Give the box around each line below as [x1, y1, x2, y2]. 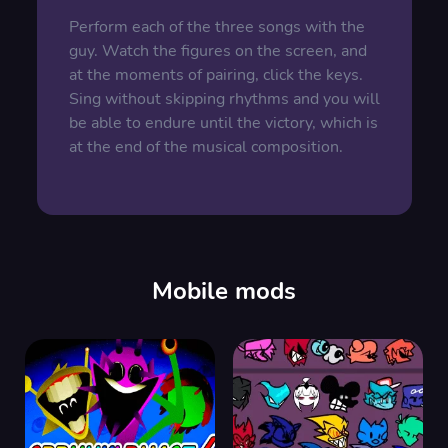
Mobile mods [152, 275, 296, 307]
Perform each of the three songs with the [68, 16, 365, 38]
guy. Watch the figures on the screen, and [68, 40, 367, 62]
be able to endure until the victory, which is [68, 112, 378, 134]
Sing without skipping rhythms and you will [68, 88, 380, 110]
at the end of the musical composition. [68, 136, 343, 158]
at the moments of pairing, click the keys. [68, 64, 363, 86]
